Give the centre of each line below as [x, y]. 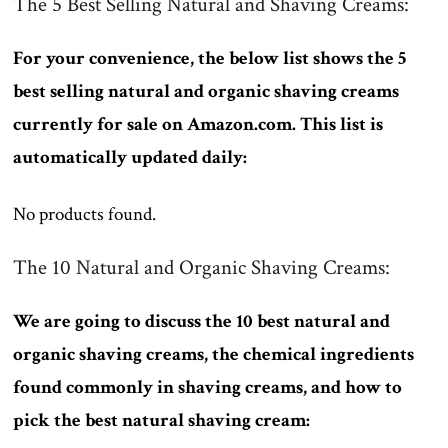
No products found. [85, 214]
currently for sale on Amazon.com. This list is [198, 124]
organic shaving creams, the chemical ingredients [214, 354]
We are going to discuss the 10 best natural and [202, 321]
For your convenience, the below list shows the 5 [210, 58]
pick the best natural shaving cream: [162, 420]
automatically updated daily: [130, 157]
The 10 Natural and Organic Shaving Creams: [202, 267]
